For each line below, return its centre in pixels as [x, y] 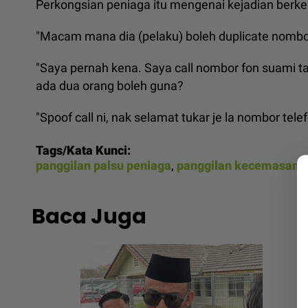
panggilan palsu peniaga [103, 165]
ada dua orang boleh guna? [110, 85]
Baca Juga [89, 216]
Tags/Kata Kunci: [83, 150]
